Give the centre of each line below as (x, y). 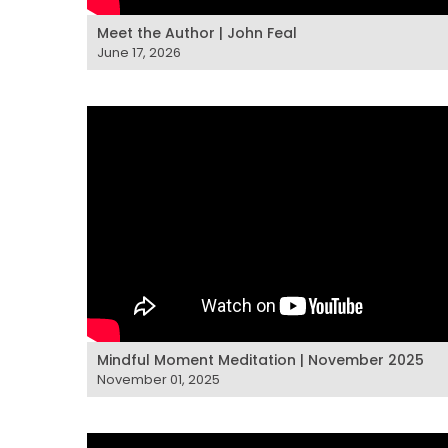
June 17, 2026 (139, 52)
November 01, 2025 (158, 379)
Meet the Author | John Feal (197, 32)
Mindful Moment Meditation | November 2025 (260, 360)
